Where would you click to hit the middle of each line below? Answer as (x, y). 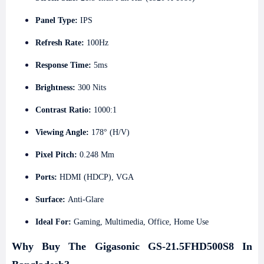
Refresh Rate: (61, 43)
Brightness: (57, 88)
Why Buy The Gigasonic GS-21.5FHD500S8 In (132, 246)
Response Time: (63, 65)
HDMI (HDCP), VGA (95, 177)
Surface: (52, 199)
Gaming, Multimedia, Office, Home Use (141, 222)
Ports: (46, 177)
